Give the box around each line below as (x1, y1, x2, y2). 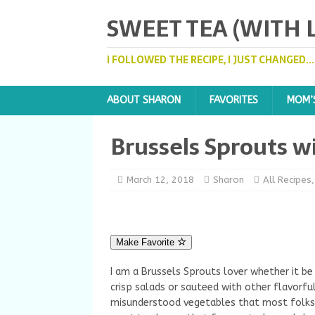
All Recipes (263, 174, 311, 185)
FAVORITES (210, 94, 258, 106)
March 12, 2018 (127, 174, 194, 185)
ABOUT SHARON (107, 94, 181, 106)
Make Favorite (116, 237, 177, 247)
